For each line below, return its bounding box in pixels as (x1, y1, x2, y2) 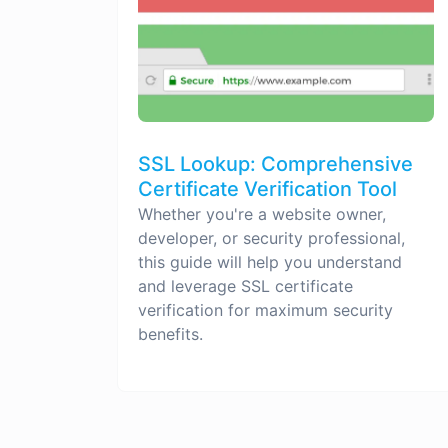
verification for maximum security (138, 299, 393, 320)
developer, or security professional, (138, 227, 405, 248)
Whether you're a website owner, (138, 203, 386, 224)
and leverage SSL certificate (138, 275, 353, 296)
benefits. (138, 323, 203, 344)
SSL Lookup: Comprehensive (138, 151, 413, 176)
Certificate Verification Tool (138, 176, 397, 201)
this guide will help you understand (138, 251, 402, 272)
